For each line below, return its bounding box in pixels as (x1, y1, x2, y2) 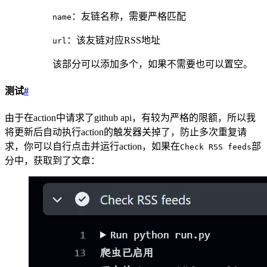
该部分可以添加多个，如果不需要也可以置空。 (52, 58, 253, 69)
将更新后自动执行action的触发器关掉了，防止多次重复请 (5, 127, 247, 138)
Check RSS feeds (180, 142, 252, 152)
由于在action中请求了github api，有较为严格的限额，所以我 (5, 113, 256, 123)
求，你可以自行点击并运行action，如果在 (5, 141, 180, 152)
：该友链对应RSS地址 (67, 35, 160, 45)
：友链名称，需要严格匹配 (72, 11, 186, 21)
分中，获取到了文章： (5, 156, 100, 166)
